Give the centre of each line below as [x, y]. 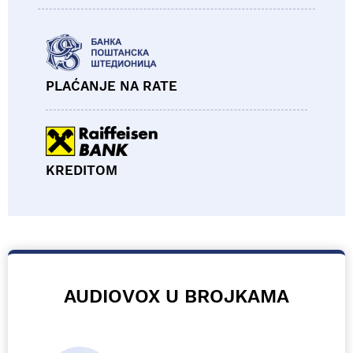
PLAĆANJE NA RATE [111, 86]
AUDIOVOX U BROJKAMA [176, 297]
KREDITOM [82, 171]
